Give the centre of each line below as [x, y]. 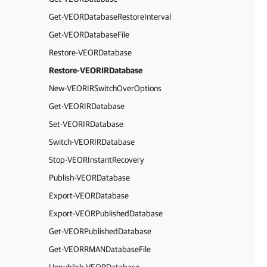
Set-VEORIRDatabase [86, 124]
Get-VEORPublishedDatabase [100, 231]
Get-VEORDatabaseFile [89, 35]
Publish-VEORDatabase [89, 178]
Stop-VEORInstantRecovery [97, 160]
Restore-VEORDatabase [90, 52]
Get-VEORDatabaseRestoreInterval [110, 17]
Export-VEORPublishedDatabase [106, 213]
